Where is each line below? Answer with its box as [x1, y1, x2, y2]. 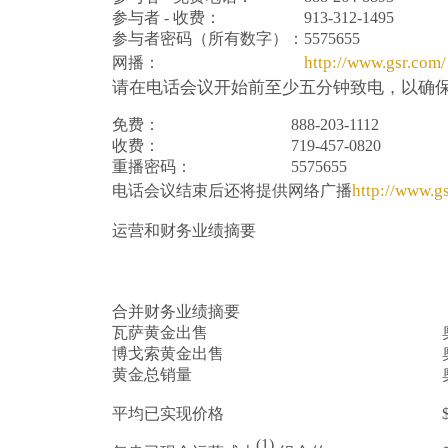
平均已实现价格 [112, 405, 224, 422]
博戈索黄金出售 [112, 345, 224, 362]
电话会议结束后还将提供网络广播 [112, 182, 352, 199]
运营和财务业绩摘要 [112, 222, 256, 239]
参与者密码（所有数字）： [112, 30, 304, 47]
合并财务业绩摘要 [112, 303, 240, 320]
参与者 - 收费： [112, 9, 221, 26]
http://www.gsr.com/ [304, 53, 446, 72]
